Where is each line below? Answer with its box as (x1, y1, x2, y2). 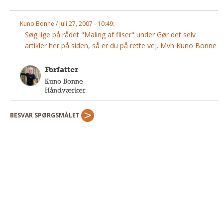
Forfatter (45, 64, 78, 74)
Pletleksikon (18, 51, 56, 58)
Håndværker (45, 86, 86, 94)
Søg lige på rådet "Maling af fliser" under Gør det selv (25, 29, 196, 39)
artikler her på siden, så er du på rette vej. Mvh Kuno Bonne (25, 40, 217, 50)
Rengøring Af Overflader (18, 37, 91, 44)
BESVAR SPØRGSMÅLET (10, 111, 81, 119)
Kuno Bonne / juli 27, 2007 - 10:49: (20, 19, 114, 28)
